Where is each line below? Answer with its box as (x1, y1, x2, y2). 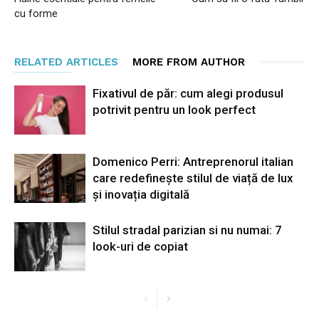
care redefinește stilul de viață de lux (93, 170, 293, 185)
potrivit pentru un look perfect (93, 102, 256, 117)
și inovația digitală (93, 187, 189, 202)
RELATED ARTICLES (14, 55, 118, 68)
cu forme (14, 6, 58, 20)
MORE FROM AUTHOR (132, 55, 245, 68)
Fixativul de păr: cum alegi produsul (93, 85, 283, 100)
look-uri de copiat (93, 239, 188, 253)
